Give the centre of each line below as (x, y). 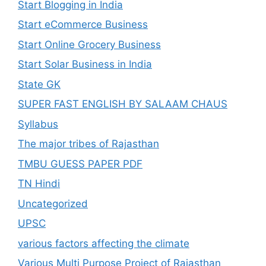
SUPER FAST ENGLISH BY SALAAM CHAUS (123, 104)
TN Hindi (39, 183)
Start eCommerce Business (83, 24)
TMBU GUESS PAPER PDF (80, 164)
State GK (39, 84)
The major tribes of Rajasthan (88, 144)
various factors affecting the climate (104, 243)
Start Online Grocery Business (89, 44)
